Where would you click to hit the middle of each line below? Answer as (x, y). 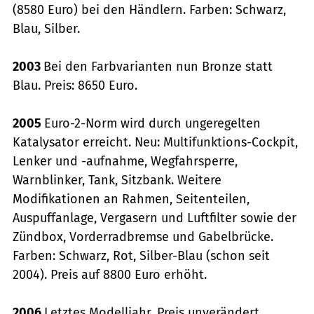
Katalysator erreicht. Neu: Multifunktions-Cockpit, (155, 142)
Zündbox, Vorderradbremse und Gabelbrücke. (143, 237)
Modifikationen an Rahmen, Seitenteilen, (131, 199)
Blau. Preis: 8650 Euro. (75, 85)
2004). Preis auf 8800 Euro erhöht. (110, 274)
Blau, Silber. (46, 28)
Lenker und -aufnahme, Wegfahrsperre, (125, 161)
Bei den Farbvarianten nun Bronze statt (158, 66)
